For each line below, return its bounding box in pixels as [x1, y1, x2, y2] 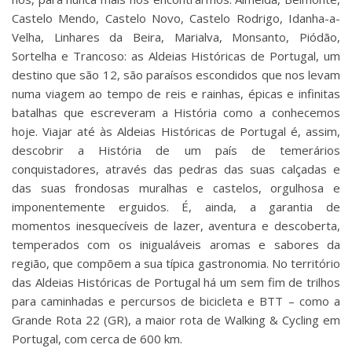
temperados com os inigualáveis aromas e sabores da [12, 236, 340, 253]
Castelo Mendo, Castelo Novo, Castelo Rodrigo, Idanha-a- [12, 10, 340, 27]
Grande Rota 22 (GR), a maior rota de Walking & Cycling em [12, 312, 340, 328]
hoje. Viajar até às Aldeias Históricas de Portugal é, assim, [12, 123, 340, 140]
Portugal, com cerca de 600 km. [12, 331, 182, 347]
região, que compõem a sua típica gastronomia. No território [12, 255, 340, 272]
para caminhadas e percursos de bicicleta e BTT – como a [12, 293, 340, 310]
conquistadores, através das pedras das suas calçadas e [12, 161, 340, 178]
